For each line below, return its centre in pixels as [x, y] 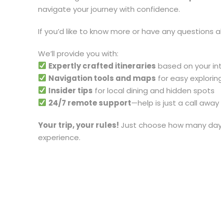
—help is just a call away [175, 103]
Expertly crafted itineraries [102, 66]
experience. [59, 137]
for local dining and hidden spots [154, 90]
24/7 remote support [90, 103]
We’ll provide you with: [78, 53]
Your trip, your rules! [78, 125]
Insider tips [71, 90]
